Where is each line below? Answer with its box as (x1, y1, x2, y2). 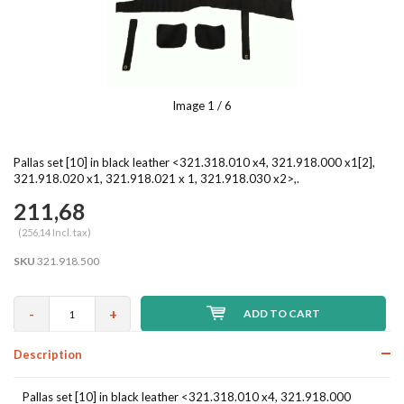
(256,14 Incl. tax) (18, 226, 91, 238)
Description (14, 347, 82, 362)
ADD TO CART (243, 307, 320, 320)
